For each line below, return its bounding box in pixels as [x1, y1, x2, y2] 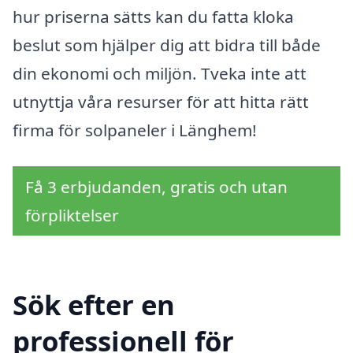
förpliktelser [25, 204, 119, 227]
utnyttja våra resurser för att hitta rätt [13, 91, 309, 113]
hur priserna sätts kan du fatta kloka [13, 6, 294, 28]
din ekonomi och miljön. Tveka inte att [13, 62, 307, 85]
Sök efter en [13, 285, 175, 323]
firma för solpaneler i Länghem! [13, 119, 257, 142]
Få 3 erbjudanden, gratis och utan [25, 176, 288, 199]
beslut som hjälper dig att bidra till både [13, 34, 321, 57]
